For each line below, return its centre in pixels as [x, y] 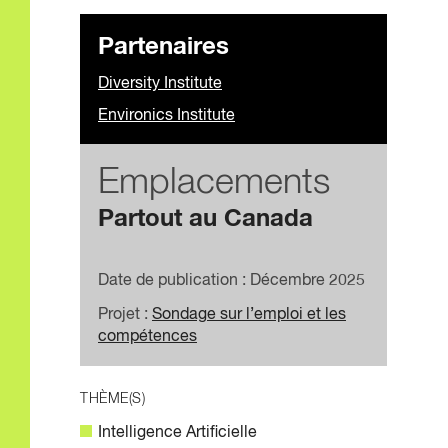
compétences [147, 337]
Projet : [125, 315]
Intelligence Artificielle [177, 433]
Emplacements [214, 183]
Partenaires [163, 47]
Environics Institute [166, 116]
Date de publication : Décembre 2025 [231, 281]
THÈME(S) [112, 399]
